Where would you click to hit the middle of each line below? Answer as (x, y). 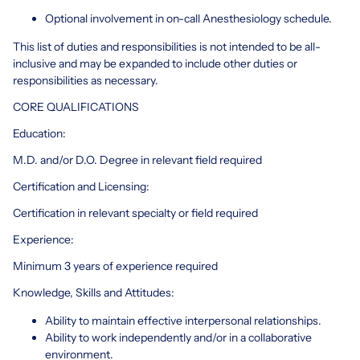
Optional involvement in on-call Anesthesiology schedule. (188, 18)
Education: (39, 133)
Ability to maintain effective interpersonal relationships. (183, 320)
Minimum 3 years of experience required (115, 266)
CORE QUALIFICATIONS (76, 106)
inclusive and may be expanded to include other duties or (155, 63)
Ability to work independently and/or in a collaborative (178, 337)
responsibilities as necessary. (86, 80)
